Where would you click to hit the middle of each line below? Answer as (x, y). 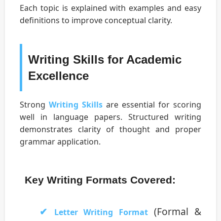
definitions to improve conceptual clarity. (96, 20)
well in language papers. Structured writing (110, 117)
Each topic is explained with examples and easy (110, 8)
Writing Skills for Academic (105, 60)
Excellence (58, 76)
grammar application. (60, 142)
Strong (34, 105)
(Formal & (174, 212)
